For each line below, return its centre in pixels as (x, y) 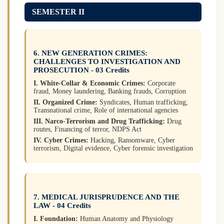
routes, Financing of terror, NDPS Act (87, 129)
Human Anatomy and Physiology (126, 218)
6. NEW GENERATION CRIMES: (90, 53)
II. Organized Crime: (65, 102)
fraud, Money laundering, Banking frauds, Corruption (110, 91)
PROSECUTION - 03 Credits (81, 70)
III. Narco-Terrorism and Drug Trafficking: (99, 121)
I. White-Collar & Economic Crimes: (89, 83)
